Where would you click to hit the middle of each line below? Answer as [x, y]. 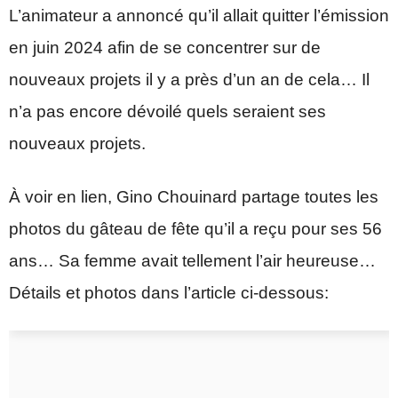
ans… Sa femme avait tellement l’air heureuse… [192, 260]
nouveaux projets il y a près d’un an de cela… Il [189, 79]
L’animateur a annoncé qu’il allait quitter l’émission [199, 15]
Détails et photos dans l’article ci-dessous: [169, 292]
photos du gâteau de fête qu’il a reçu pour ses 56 [195, 228]
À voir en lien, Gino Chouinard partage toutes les [194, 196]
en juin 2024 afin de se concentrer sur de [165, 47]
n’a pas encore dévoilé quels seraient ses [167, 111]
